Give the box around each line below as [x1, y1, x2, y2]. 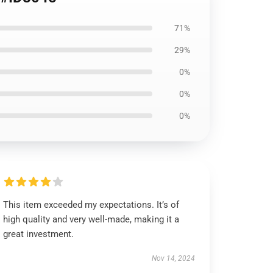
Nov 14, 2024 [151, 254, 195, 263]
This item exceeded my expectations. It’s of [3, 199, 180, 210]
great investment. [3, 229, 74, 239]
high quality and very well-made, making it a [3, 214, 180, 225]
